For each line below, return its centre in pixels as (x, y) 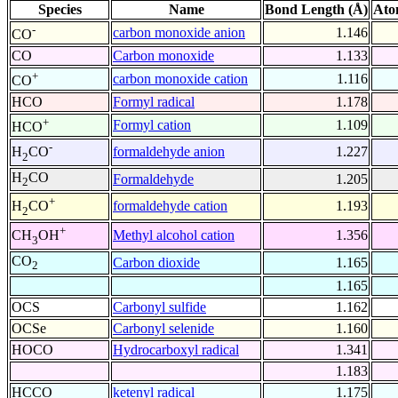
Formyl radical (154, 102)
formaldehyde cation (170, 206)
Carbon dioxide (156, 263)
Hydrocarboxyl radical (176, 350)
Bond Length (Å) (316, 10)
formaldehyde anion (169, 152)
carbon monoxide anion (179, 33)
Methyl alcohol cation (174, 235)
